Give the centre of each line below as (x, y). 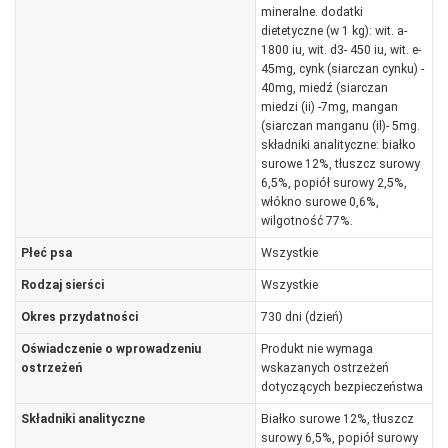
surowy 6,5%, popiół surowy (339, 437)
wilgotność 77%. (306, 220)
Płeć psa (46, 252)
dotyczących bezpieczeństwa (341, 386)
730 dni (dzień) (301, 316)
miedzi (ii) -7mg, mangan (329, 106)
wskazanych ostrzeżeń (324, 367)
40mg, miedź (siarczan (324, 87)
